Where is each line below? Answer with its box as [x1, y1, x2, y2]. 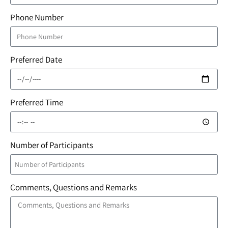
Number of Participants [10, 139, 93, 151]
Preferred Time [10, 97, 63, 108]
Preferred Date [10, 54, 62, 65]
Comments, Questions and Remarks [10, 182, 137, 193]
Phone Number [10, 12, 64, 23]
